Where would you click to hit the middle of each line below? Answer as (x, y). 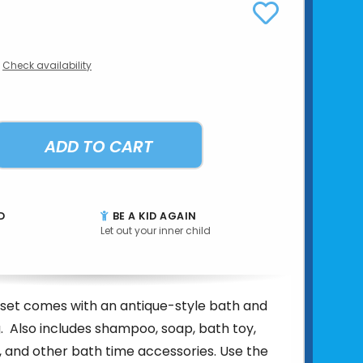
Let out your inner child (155, 230)
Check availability (47, 65)
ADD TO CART (99, 146)
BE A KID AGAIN (153, 216)
